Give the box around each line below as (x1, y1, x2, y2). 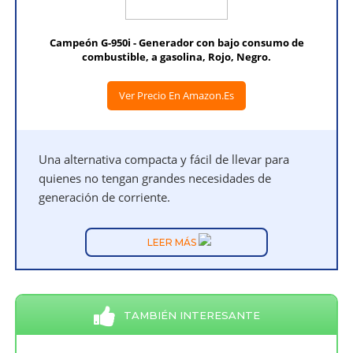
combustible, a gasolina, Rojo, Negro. (82, 50, 271, 65)
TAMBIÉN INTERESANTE (123, 309, 260, 322)
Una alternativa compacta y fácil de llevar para (39, 151, 290, 168)
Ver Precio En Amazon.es (119, 88, 234, 103)
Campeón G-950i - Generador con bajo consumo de (49, 35, 304, 50)
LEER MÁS (147, 236, 199, 249)
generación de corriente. (39, 189, 171, 206)
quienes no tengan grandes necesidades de (39, 170, 272, 187)
